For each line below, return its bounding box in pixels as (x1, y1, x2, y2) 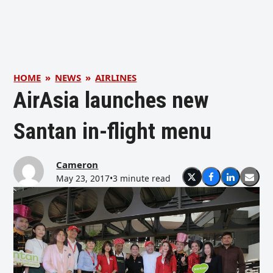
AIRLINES (95, 71, 137, 83)
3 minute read (113, 172, 171, 184)
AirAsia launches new (13, 87, 209, 113)
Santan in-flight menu (13, 118, 212, 144)
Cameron (56, 158, 99, 171)
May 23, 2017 (56, 172, 110, 184)
